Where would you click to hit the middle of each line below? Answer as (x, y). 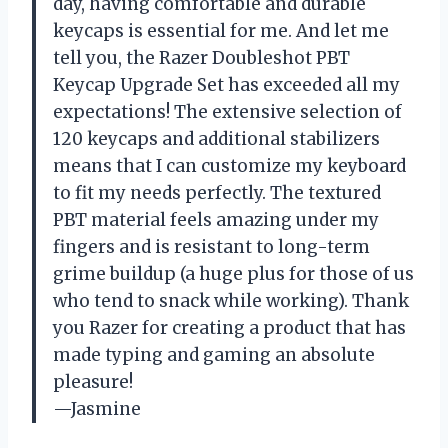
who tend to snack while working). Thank (231, 300)
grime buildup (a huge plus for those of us (233, 273)
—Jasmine (97, 408)
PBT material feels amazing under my (216, 219)
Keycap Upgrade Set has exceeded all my (226, 84)
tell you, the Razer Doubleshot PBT (201, 57)
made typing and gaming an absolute (214, 354)
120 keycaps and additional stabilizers (216, 138)
